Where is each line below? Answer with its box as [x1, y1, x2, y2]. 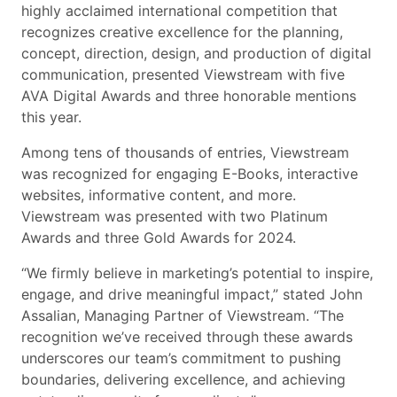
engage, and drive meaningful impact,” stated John [21, 284, 362, 303]
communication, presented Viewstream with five [21, 65, 345, 83]
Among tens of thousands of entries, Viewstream [21, 143, 349, 161]
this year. [21, 107, 82, 126]
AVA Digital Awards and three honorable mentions [21, 86, 356, 105]
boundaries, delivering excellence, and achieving [21, 370, 346, 388]
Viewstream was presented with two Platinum [21, 206, 328, 225]
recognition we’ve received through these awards [21, 327, 353, 346]
